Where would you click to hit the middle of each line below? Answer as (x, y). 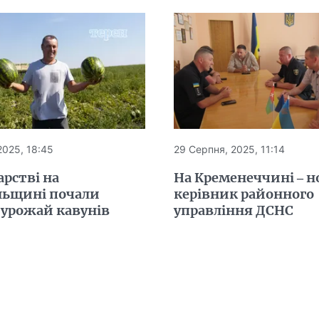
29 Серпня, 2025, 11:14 (229, 149)
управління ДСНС (233, 210)
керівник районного (244, 194)
